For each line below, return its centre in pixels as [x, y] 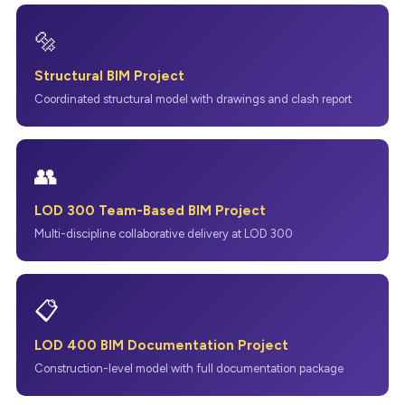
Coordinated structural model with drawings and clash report [193, 99]
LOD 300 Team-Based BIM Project [150, 210]
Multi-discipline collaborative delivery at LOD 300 [163, 233]
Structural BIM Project [109, 75]
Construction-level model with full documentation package [188, 369]
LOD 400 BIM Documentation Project [161, 346]
